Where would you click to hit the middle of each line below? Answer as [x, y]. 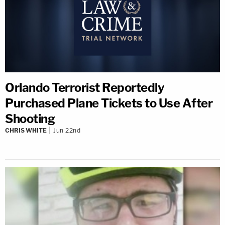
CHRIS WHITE [26, 130]
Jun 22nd [67, 130]
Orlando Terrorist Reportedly [85, 87]
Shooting [30, 119]
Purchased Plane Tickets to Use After [109, 103]
